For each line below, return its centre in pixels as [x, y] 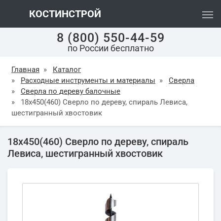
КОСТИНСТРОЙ [64, 14]
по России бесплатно [110, 48]
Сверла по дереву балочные [71, 91]
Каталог [67, 70]
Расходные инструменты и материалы [88, 80]
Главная [25, 70]
